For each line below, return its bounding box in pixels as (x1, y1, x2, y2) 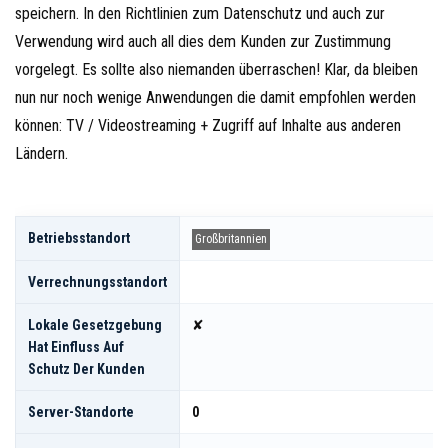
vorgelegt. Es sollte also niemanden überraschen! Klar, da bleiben (15, 60, 418, 80)
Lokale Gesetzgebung (28, 317, 162, 334)
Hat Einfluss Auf (28, 339, 124, 356)
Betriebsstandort (28, 230, 130, 247)
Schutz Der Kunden (28, 361, 145, 378)
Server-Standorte (28, 404, 134, 421)
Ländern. (15, 144, 68, 164)
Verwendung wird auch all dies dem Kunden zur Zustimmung (15, 32, 391, 52)
